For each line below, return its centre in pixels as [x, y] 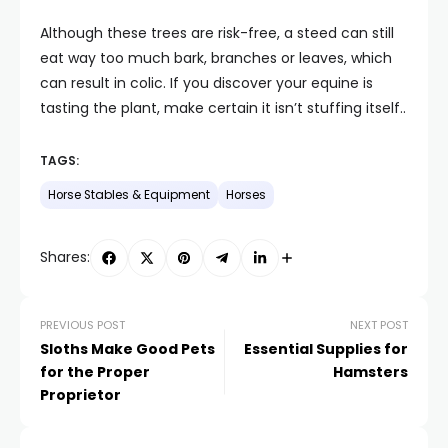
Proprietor [80, 394]
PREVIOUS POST [82, 324]
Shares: [65, 257]
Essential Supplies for [326, 348]
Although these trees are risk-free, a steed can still [217, 32]
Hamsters [370, 371]
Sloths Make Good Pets [127, 348]
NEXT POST [379, 324]
